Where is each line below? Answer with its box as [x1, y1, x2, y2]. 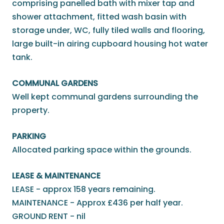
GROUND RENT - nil [12, 210, 85, 222]
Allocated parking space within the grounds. [12, 144, 191, 156]
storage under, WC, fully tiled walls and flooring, [12, 24, 205, 36]
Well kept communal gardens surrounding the [12, 91, 198, 103]
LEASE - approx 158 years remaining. [12, 183, 155, 195]
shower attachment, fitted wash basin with [12, 11, 186, 23]
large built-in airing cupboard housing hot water [12, 38, 208, 50]
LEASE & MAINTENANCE [12, 170, 100, 182]
